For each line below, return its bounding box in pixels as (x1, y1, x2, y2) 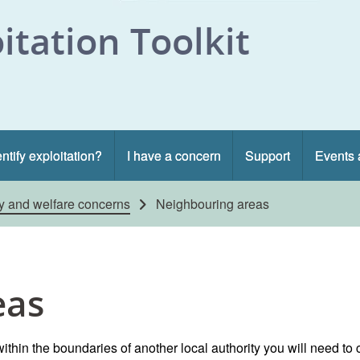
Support (245, 146, 291, 165)
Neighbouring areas (156, 194, 269, 213)
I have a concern (126, 146, 221, 165)
